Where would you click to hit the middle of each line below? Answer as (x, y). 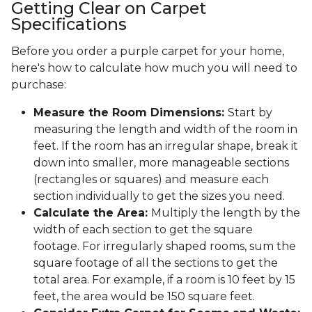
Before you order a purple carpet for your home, (148, 51)
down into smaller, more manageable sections (161, 162)
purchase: (39, 84)
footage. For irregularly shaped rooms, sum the (165, 246)
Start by (250, 112)
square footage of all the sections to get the (156, 263)
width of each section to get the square (143, 229)
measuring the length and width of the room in (165, 129)
